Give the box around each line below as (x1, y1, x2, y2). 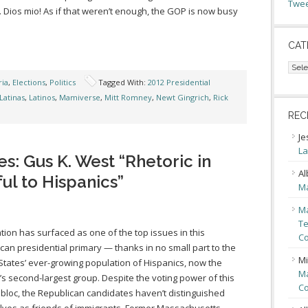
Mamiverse (59, 92, 100, 102)
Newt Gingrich (156, 92, 209, 102)
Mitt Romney (104, 92, 152, 102)
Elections (12, 77, 45, 87)
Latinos (29, 92, 55, 102)
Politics (49, 77, 76, 87)
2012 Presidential (148, 77, 210, 87)
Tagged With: (98, 77, 148, 87)
